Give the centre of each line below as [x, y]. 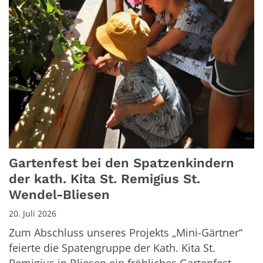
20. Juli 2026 [33, 214]
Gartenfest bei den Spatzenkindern [122, 163]
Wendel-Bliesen [59, 195]
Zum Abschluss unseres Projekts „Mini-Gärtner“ [126, 233]
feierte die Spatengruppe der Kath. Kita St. [112, 248]
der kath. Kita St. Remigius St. [104, 179]
